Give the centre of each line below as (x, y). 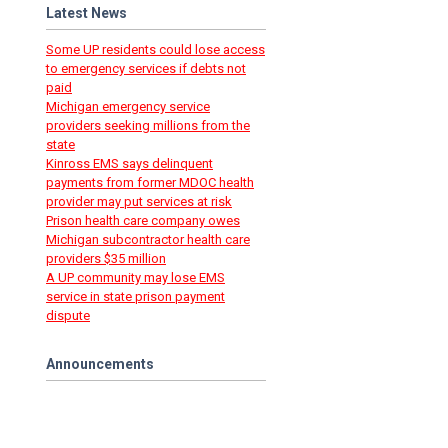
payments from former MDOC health (150, 183)
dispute (68, 316)
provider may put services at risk (139, 202)
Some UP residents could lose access (155, 50)
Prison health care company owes (143, 221)
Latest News (86, 13)
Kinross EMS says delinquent (129, 164)
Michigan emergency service (128, 107)
